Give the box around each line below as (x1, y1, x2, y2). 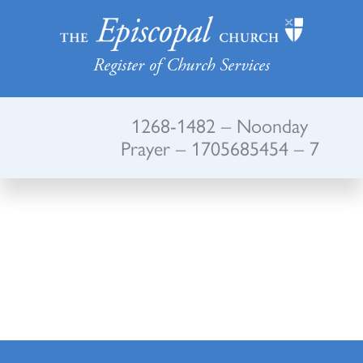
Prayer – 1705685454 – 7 (120, 134, 319, 161)
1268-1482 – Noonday (131, 111, 309, 139)
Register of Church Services (93, 53, 270, 77)
